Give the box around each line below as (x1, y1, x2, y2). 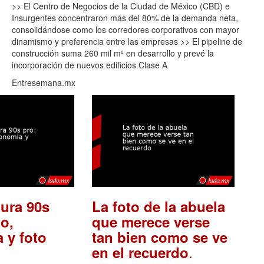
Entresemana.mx (12, 77, 75, 89)
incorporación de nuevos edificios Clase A (12, 59, 167, 71)
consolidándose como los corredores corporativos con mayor (12, 24, 239, 36)
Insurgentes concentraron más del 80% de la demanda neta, (12, 12, 238, 24)
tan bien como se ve (91, 226, 227, 247)
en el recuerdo (91, 242, 189, 262)
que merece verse (91, 211, 210, 232)
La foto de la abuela (91, 196, 225, 216)
